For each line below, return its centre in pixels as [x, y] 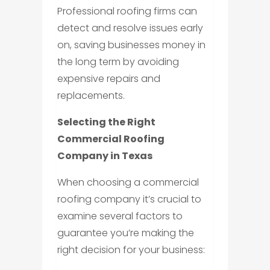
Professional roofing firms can [127, 11]
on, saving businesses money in [131, 45]
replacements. [91, 95]
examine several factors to [120, 216]
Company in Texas [105, 155]
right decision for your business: [131, 250]
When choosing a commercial [128, 182]
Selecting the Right [106, 122]
